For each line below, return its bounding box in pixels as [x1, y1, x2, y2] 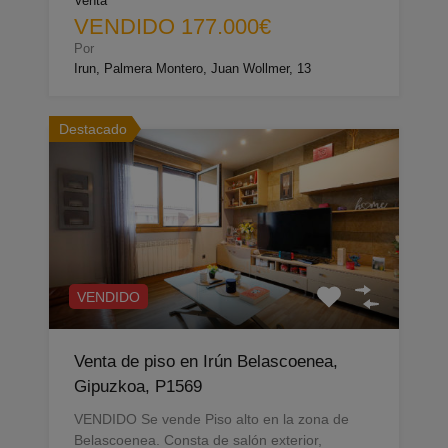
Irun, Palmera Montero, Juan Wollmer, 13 [74, 61, 311, 77]
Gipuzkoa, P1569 [74, 377, 202, 397]
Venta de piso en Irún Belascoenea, [74, 352, 338, 372]
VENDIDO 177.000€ [74, 14, 271, 40]
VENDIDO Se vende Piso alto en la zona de [74, 411, 349, 428]
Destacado [59, 121, 127, 138]
